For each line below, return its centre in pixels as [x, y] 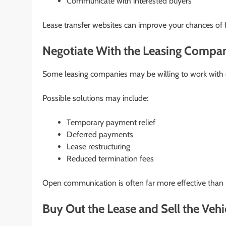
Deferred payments [100, 134]
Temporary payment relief [111, 122]
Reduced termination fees [110, 158]
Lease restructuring [98, 146]
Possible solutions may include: [95, 98]
